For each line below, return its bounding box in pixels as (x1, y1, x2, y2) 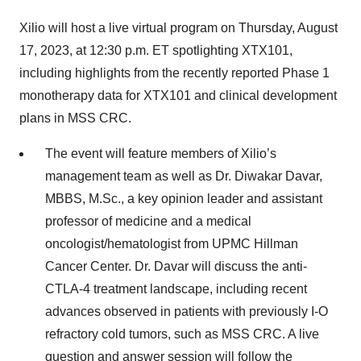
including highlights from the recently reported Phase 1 (19, 66, 330, 81)
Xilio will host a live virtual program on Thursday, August (19, 21, 338, 35)
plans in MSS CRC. (19, 111, 131, 126)
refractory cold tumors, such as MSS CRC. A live (45, 327, 319, 342)
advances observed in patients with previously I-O (45, 305, 328, 319)
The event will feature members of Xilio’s (45, 147, 276, 161)
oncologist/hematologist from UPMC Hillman (45, 237, 298, 251)
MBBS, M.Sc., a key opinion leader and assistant (45, 192, 322, 206)
